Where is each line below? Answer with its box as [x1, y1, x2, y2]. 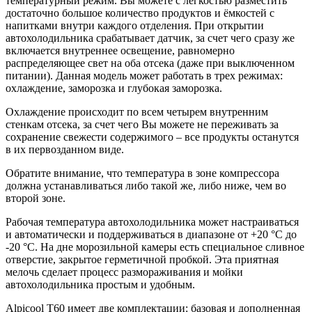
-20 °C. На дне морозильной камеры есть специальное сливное [6, 241, 304, 253]
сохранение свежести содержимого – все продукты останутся [6, 131, 299, 143]
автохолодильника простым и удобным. [6, 279, 195, 291]
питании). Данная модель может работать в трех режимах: [6, 70, 283, 82]
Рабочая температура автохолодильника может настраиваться [6, 216, 299, 228]
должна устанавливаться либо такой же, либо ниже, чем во [6, 180, 286, 192]
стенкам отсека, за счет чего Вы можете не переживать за [6, 118, 279, 131]
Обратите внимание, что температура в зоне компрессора [6, 167, 279, 180]
